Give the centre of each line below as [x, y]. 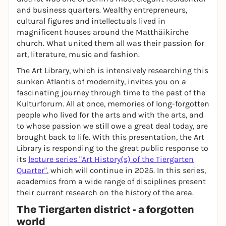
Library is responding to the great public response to [112, 148]
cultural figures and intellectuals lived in [91, 21]
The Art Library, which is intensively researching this [112, 70]
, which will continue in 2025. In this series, [126, 170]
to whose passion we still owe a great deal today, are [112, 126]
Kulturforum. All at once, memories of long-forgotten [113, 104]
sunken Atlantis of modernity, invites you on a [101, 81]
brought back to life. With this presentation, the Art [110, 137]
